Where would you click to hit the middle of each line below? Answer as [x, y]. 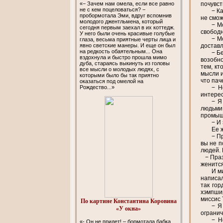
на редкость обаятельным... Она [121, 51]
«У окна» [128, 208]
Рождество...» [97, 87]
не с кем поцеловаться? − [113, 9]
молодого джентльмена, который [121, 21]
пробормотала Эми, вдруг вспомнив [126, 15]
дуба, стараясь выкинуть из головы [125, 63]
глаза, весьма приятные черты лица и [128, 39]
